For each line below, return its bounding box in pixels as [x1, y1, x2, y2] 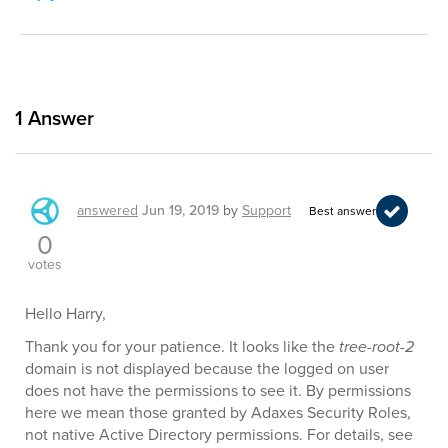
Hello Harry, [25, 302, 106, 326]
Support [242, 200, 291, 222]
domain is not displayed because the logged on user [25, 357, 389, 381]
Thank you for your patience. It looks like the [25, 335, 339, 359]
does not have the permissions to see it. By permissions [25, 379, 411, 403]
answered [77, 200, 138, 222]
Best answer [309, 201, 376, 220]
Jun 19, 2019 [142, 200, 219, 222]
